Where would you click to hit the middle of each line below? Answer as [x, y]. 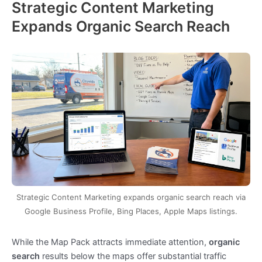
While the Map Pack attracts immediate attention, [110, 242]
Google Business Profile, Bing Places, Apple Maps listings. [131, 211]
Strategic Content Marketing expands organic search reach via [131, 197]
